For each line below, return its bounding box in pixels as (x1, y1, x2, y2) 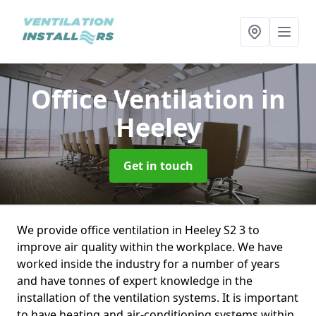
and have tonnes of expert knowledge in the (17, 273, 253, 288)
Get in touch (123, 158, 193, 174)
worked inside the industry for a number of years (17, 256, 280, 272)
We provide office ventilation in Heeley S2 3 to (17, 222, 260, 238)
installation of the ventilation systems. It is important (17, 290, 298, 305)
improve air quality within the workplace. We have (17, 239, 283, 255)
